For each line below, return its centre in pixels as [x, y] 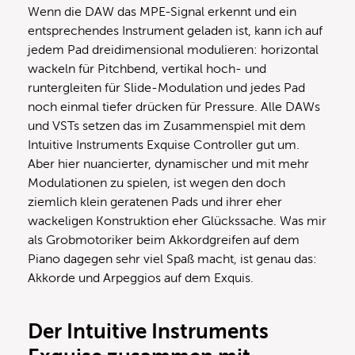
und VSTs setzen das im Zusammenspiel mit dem [167, 126]
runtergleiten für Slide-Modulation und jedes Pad [166, 88]
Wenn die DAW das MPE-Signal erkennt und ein [162, 11]
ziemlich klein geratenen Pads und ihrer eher [155, 202]
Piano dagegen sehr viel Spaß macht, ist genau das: [172, 259]
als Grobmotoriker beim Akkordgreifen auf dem [164, 240]
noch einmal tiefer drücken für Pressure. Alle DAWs [174, 107]
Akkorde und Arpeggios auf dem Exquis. [141, 278]
